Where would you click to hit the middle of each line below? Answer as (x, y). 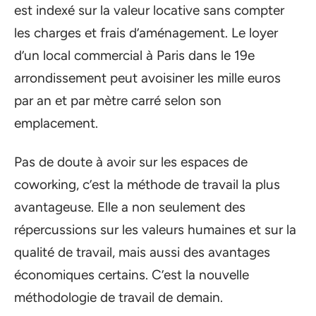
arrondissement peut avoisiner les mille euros (147, 78)
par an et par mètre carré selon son (118, 101)
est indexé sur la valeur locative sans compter (149, 10)
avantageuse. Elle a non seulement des (130, 207)
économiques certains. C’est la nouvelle (132, 274)
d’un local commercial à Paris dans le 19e (134, 55)
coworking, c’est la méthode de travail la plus (147, 184)
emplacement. (56, 123)
